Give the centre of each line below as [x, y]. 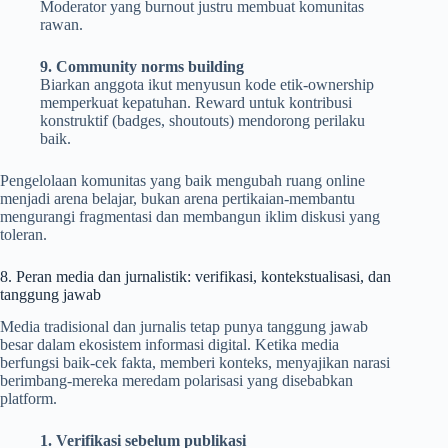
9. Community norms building [142, 66]
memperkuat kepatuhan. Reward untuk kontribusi [196, 102]
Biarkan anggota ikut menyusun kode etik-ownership [207, 84]
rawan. [61, 24]
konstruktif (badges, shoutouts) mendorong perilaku [202, 120]
